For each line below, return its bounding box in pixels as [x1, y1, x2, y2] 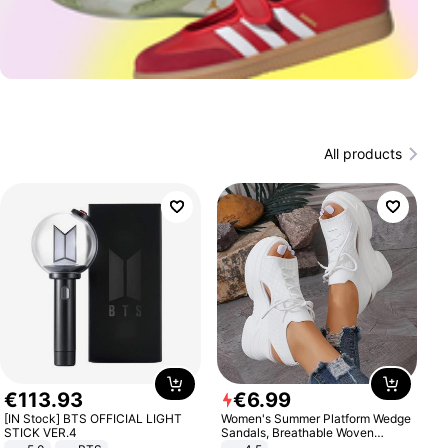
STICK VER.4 [4, 424, 78, 440]
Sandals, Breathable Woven [220, 424, 374, 440]
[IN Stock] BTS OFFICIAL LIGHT [4, 410, 183, 426]
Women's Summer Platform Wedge [220, 410, 411, 426]
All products [323, 145, 402, 162]
